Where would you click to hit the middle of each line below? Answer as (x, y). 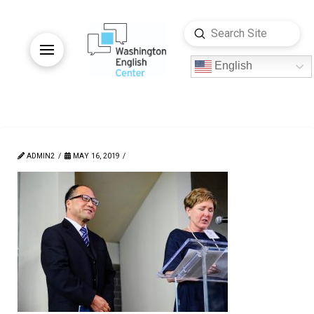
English (232, 66)
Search (200, 42)
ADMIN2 (40, 156)
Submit (217, 33)
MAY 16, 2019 (95, 156)
